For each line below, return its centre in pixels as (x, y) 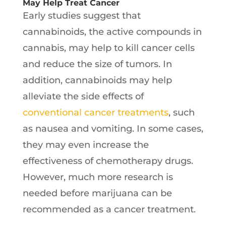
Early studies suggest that (81, 15)
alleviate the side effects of (83, 96)
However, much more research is (98, 177)
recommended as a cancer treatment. (109, 209)
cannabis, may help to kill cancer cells (108, 48)
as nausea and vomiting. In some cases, (113, 128)
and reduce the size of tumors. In (97, 64)
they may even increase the (86, 145)
